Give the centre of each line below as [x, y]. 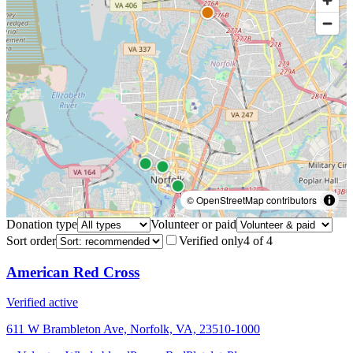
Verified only [211, 240]
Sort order [31, 240]
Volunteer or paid [193, 224]
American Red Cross [73, 272]
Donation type [42, 224]
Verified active [42, 303]
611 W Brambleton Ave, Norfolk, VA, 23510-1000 [133, 329]
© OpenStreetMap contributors [252, 199]
